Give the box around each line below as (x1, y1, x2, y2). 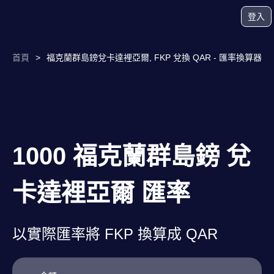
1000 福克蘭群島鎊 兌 (12, 143, 251, 169)
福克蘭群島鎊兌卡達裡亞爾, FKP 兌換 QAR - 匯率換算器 (46, 53, 262, 62)
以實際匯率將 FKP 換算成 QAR (12, 226, 218, 242)
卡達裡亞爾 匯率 (12, 179, 190, 206)
